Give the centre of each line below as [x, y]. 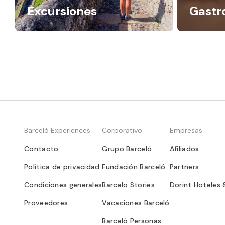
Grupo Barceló [127, 148]
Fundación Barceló [134, 166]
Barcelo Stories [128, 185]
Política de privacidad [62, 166]
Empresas [186, 130]
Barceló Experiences [57, 130]
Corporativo [122, 130]
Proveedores [46, 203]
